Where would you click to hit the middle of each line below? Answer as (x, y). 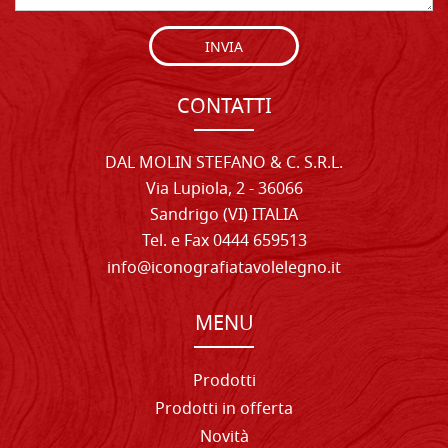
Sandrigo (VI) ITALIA (224, 215)
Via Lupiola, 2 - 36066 (224, 189)
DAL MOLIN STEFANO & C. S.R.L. (224, 163)
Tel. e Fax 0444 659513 (224, 241)
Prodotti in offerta (224, 409)
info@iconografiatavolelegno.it (224, 268)
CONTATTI (224, 107)
